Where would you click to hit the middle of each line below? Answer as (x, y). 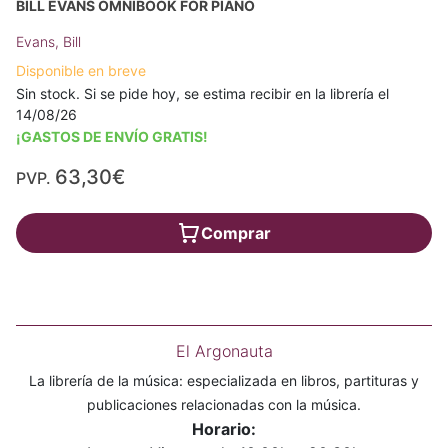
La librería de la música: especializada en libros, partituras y (224, 381)
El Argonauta (224, 351)
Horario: (224, 429)
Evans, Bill (48, 42)
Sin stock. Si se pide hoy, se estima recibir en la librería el (202, 94)
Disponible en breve (81, 71)
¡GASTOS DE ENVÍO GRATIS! (112, 137)
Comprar (236, 233)
